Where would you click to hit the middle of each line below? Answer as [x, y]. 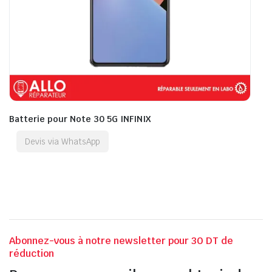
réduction [32, 253]
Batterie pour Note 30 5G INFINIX [80, 119]
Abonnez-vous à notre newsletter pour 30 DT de [121, 240]
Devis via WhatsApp [63, 141]
